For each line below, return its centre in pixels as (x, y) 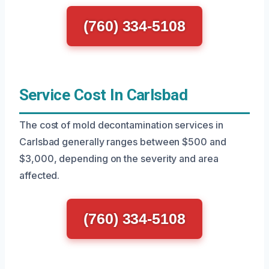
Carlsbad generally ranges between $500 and (123, 142)
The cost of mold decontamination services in (121, 125)
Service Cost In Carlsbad (104, 95)
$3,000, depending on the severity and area (119, 159)
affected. (40, 175)
